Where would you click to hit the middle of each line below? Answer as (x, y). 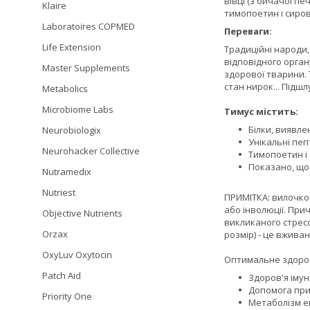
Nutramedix (67, 172)
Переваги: (248, 31)
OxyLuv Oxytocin (77, 255)
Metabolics (65, 89)
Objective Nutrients (82, 213)
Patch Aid (62, 275)
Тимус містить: (261, 112)
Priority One (67, 296)
